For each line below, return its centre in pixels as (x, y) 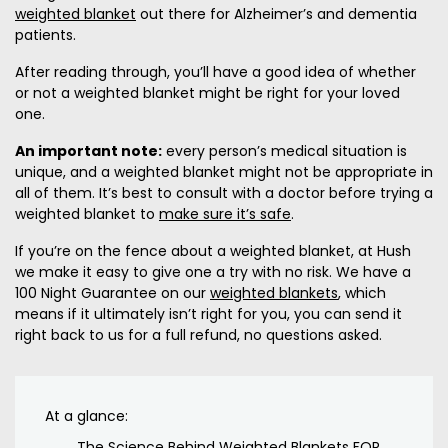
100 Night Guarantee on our (112, 293)
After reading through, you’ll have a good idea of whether (215, 72)
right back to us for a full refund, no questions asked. (198, 335)
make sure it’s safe (225, 214)
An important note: (88, 151)
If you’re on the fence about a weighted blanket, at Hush (213, 251)
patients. (45, 35)
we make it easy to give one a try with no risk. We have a (213, 272)
